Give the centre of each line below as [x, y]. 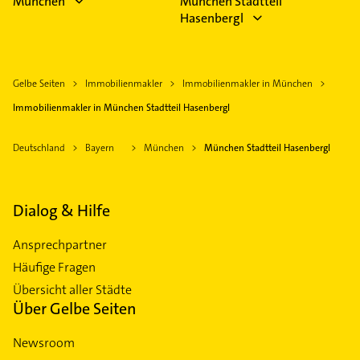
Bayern [100, 148]
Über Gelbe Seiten [75, 309]
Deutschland [39, 148]
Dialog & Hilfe [61, 211]
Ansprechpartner [60, 245]
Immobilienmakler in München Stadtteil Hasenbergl [121, 108]
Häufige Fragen [54, 268]
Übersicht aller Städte [72, 290]
